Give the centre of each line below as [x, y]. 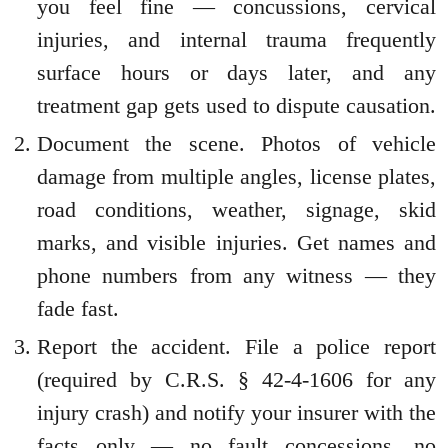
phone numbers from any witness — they [236, 275]
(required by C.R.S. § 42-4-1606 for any [236, 379]
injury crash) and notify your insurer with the [236, 412]
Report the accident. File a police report [236, 346]
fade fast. [78, 308]
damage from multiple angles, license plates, [236, 176]
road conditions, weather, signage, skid [236, 209]
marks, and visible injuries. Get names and [236, 242]
